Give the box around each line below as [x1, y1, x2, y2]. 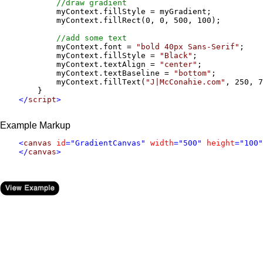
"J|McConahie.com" [146, 77, 225, 86]
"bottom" [174, 68, 211, 77]
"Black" [160, 50, 193, 60]
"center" [160, 59, 197, 69]
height [207, 138, 235, 147]
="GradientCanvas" [66, 138, 150, 147]
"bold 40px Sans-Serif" [136, 42, 240, 51]
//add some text [56, 33, 127, 42]
